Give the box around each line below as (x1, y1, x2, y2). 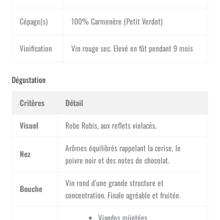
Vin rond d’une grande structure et (65, 177, 164, 188)
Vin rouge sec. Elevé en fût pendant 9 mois (71, 42, 193, 54)
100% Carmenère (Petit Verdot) (71, 15, 163, 27)
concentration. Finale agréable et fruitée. (65, 189, 181, 200)
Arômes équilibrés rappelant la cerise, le (65, 142, 181, 153)
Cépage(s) (20, 15, 48, 27)
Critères (20, 97, 45, 108)
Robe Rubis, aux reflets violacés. (65, 119, 157, 131)
